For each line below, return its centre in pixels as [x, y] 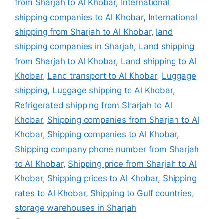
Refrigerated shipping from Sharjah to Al [93, 105]
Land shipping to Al [159, 61]
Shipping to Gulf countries [141, 193]
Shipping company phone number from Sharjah [107, 149]
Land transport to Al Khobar [102, 76]
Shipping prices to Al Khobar [103, 178]
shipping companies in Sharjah [74, 46]
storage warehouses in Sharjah [76, 208]
